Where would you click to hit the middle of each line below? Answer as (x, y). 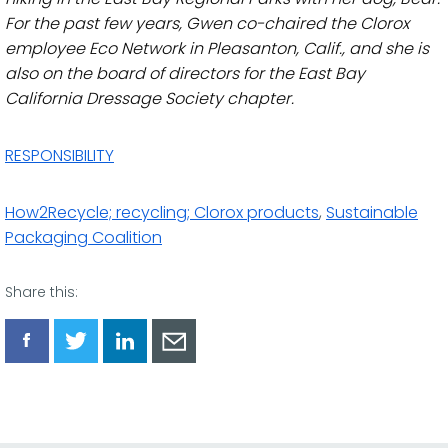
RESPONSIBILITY (59, 155)
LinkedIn (155, 402)
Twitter (103, 402)
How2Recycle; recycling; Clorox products (162, 212)
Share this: (41, 292)
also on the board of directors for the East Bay (185, 73)
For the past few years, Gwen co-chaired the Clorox (207, 23)
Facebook (65, 402)
